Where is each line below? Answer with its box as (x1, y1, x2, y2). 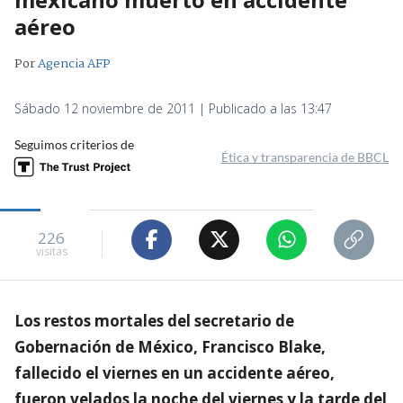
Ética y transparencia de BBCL (221, 148, 389, 165)
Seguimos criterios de (14, 136, 134, 152)
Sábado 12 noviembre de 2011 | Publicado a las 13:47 (14, 99, 332, 117)
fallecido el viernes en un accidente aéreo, (14, 362, 335, 383)
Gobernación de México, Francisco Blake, (14, 336, 326, 357)
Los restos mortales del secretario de (14, 309, 294, 331)
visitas (35, 244, 67, 260)
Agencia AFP (38, 53, 111, 74)
